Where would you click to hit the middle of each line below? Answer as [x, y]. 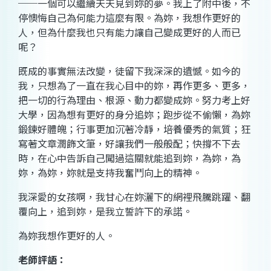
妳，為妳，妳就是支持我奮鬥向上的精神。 [110, 173]
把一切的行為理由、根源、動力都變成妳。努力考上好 [134, 100]
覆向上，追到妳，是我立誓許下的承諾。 [105, 211]
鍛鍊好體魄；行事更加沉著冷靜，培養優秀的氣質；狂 [134, 129]
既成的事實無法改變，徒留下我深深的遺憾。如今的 [129, 71]
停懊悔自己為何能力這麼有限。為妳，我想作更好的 [129, 18]
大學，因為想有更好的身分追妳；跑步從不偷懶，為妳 [134, 115]
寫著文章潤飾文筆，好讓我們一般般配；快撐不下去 [129, 144]
